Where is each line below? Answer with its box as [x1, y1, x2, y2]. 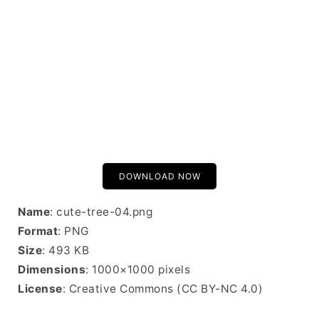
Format [18, 224, 58, 238]
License [18, 282, 63, 296]
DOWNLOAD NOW [118, 171, 201, 182]
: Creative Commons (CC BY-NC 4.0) [62, 282, 263, 296]
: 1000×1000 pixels [85, 263, 190, 276]
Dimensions [18, 263, 85, 276]
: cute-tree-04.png [50, 205, 152, 219]
